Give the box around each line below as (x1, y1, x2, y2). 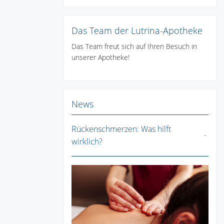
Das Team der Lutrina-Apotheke (71, 24, 202, 37)
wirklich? (71, 136, 102, 147)
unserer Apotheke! (71, 52, 129, 62)
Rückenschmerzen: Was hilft (71, 123, 171, 135)
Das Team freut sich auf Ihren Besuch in (71, 41, 197, 51)
